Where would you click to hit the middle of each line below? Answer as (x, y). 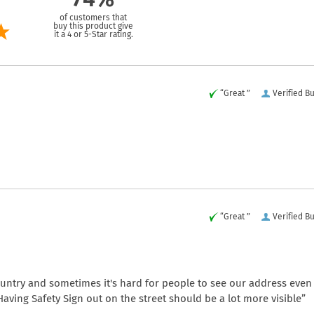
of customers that (93, 17)
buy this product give (93, 26)
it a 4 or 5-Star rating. (93, 34)
